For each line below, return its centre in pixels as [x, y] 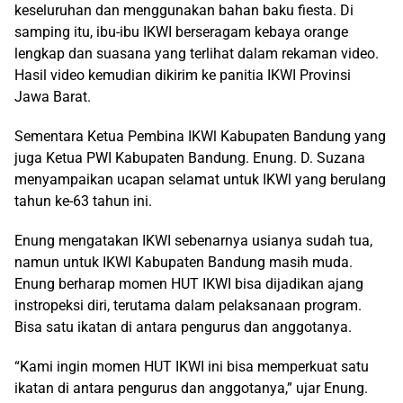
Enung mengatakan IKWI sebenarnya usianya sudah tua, [193, 241]
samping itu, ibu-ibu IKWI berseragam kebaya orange [181, 32]
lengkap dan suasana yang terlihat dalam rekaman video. [197, 54]
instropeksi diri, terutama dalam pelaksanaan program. [188, 305]
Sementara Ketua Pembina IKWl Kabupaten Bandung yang [200, 136]
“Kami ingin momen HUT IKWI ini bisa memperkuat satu [192, 367]
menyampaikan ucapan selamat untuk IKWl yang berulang [200, 179]
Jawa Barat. [53, 97]
